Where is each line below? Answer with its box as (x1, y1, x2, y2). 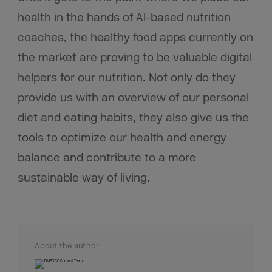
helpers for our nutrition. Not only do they (17, 70, 236, 86)
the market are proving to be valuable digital (17, 50, 252, 66)
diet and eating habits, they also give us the (17, 110, 249, 126)
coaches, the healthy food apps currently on (17, 30, 253, 46)
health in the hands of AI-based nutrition (17, 10, 231, 25)
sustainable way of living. (17, 171, 150, 186)
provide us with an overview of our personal (17, 90, 249, 106)
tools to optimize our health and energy (17, 131, 226, 146)
